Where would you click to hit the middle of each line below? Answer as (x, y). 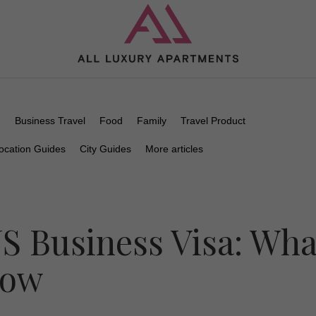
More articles (174, 149)
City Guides (105, 149)
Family (152, 121)
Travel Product (213, 121)
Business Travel (50, 121)
